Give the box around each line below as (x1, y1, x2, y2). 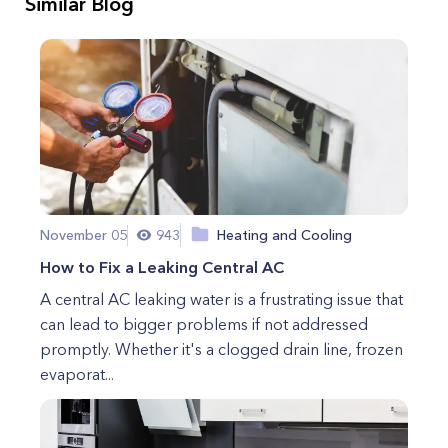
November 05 (40, 225, 127, 244)
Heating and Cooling (217, 225, 352, 244)
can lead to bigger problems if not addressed (40, 314, 368, 334)
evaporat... (40, 364, 114, 384)
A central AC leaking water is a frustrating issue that (40, 289, 403, 309)
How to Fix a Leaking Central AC (40, 257, 284, 277)
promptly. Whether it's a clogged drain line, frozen (40, 339, 403, 359)
